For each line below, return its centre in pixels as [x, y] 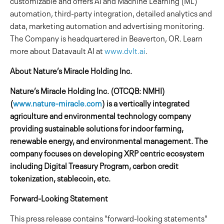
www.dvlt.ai [125, 50]
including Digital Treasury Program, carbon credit [94, 165]
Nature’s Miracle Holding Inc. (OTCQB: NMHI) [87, 90]
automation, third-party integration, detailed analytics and [111, 12]
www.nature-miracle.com [57, 102]
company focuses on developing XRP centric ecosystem [107, 152]
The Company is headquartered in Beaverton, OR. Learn [106, 37]
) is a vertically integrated [146, 102]
